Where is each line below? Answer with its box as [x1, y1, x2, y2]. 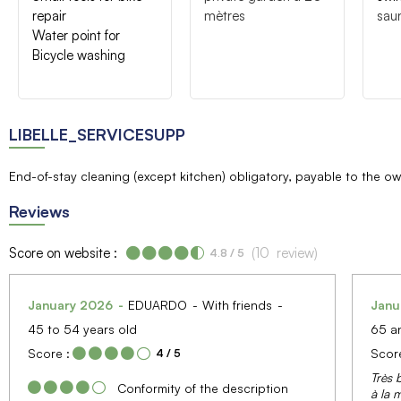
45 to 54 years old [28, 320, 137, 337]
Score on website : [9, 243, 117, 261]
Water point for [32, 26, 120, 44]
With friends [202, 296, 276, 312]
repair [32, 6, 66, 24]
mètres [204, 6, 246, 24]
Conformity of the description [117, 380, 288, 396]
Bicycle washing [32, 46, 125, 64]
